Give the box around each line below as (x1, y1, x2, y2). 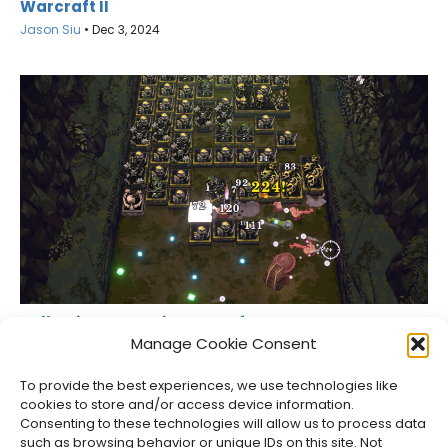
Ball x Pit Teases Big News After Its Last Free (20, 311, 370, 333)
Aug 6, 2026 (92, 354, 163, 372)
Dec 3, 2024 (92, 20, 160, 38)
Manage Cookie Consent (131, 333, 317, 354)
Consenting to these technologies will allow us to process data (20, 414, 426, 433)
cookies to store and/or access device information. (20, 395, 354, 414)
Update (20, 329, 81, 351)
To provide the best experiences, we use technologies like (20, 376, 398, 395)
